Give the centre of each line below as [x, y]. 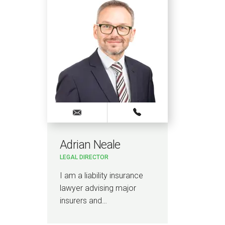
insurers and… [83, 201]
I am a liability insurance [101, 176]
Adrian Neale [90, 145]
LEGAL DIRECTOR [84, 157]
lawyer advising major [98, 188]
